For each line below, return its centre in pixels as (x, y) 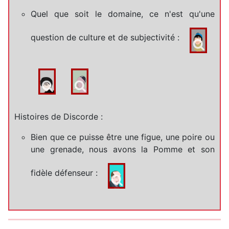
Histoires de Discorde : (59, 116)
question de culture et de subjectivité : (106, 38)
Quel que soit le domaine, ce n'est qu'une (123, 14)
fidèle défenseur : (65, 173)
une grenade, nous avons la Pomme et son (123, 149)
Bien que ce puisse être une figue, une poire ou (123, 137)
